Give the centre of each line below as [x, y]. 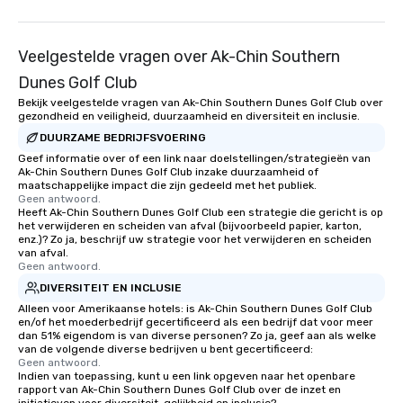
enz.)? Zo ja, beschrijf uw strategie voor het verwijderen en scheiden [195, 239]
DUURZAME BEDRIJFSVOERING [123, 137]
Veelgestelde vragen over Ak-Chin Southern [179, 57]
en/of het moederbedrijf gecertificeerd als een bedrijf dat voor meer [196, 322]
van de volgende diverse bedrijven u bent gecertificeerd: [166, 349]
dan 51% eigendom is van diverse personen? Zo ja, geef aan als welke [197, 336]
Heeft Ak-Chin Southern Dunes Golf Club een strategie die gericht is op [201, 212]
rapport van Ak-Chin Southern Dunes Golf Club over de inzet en [179, 390]
